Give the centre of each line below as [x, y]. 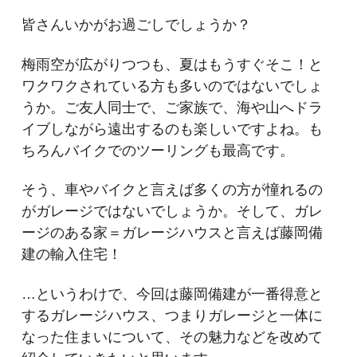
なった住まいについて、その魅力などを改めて [172, 337]
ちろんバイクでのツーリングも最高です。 [157, 150]
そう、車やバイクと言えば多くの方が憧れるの [172, 190]
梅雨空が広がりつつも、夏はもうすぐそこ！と [172, 64]
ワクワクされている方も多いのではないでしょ [172, 86]
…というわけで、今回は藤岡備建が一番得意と [172, 294]
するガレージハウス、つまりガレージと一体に [172, 315]
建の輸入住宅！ [71, 254]
